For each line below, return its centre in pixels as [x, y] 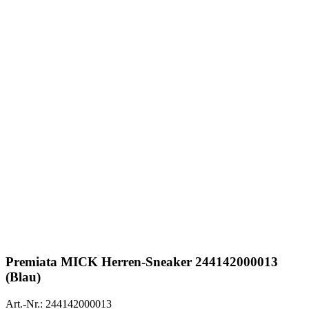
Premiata [31, 262]
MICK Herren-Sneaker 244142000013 [168, 262]
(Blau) [23, 277]
